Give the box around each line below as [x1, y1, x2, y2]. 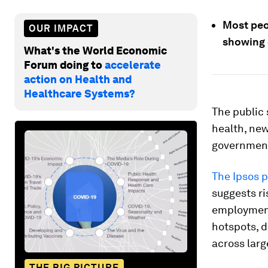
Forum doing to [24, 58, 105, 71]
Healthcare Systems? [24, 87, 135, 100]
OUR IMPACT [29, 22, 93, 34]
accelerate [105, 58, 161, 71]
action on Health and [24, 72, 132, 86]
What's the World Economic [24, 44, 167, 57]
